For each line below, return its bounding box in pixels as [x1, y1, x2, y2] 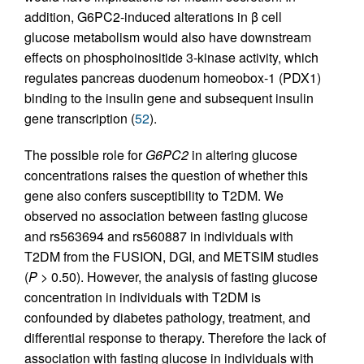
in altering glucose [188, 145, 297, 165]
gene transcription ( [24, 109, 135, 128]
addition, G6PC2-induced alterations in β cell [24, 7, 282, 27]
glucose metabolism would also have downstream [24, 28, 311, 47]
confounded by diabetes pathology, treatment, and [24, 308, 310, 327]
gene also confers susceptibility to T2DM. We [24, 186, 284, 206]
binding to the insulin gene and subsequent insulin [24, 89, 314, 108]
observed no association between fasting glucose [24, 206, 308, 226]
